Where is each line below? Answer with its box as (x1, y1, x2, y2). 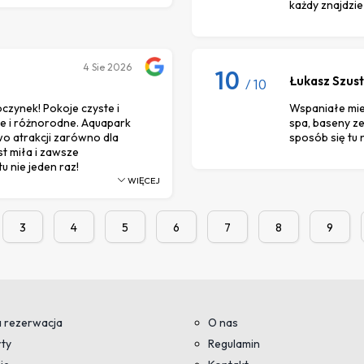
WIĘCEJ (126, 174, 160, 186)
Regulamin (208, 336, 260, 351)
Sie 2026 (92, 60, 132, 73)
